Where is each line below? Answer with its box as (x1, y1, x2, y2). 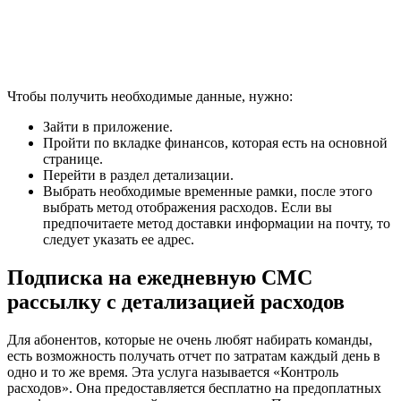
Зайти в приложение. (43, 118, 173, 134)
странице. (43, 150, 103, 166)
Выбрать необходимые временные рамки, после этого (43, 183, 372, 199)
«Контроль (273, 363, 338, 380)
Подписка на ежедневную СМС (7, 265, 312, 289)
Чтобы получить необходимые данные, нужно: (7, 88, 293, 104)
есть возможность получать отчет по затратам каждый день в (7, 347, 380, 363)
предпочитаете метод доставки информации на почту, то (43, 215, 390, 231)
